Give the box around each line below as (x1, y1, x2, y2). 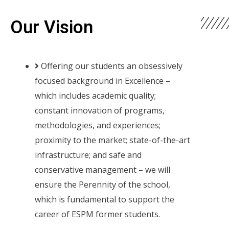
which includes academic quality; (35, 89, 156, 101)
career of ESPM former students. (35, 208, 160, 220)
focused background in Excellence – (35, 75, 170, 86)
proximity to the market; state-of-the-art (35, 134, 190, 146)
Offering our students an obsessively (41, 60, 182, 72)
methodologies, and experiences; (35, 119, 161, 131)
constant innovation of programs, (35, 104, 165, 116)
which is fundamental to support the (35, 193, 174, 205)
